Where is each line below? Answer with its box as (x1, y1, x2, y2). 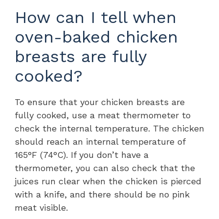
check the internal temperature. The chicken (15, 123, 204, 133)
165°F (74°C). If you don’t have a (15, 149, 149, 160)
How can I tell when (15, 7, 176, 27)
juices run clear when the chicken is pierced (15, 175, 201, 186)
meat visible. (15, 202, 68, 213)
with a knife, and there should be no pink (15, 189, 190, 199)
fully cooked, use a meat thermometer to (15, 109, 191, 120)
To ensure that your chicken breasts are (15, 96, 185, 107)
